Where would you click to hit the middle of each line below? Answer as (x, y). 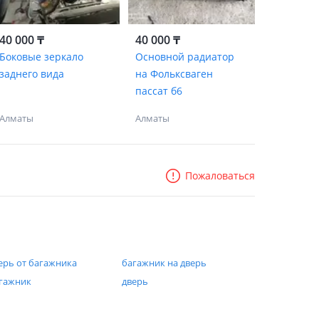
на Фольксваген (174, 74)
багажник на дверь (164, 263)
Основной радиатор (184, 57)
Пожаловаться (220, 176)
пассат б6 (158, 91)
